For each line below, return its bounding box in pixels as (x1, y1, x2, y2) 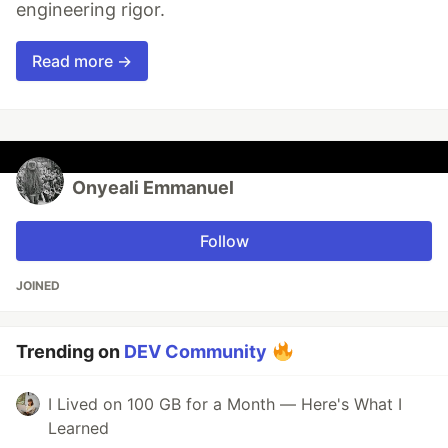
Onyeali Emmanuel (72, 176, 234, 198)
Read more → (32, 50, 132, 71)
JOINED (16, 277, 60, 293)
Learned (48, 417, 109, 438)
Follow (199, 230, 249, 251)
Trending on (16, 340, 124, 362)
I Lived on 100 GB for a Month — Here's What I (48, 393, 402, 414)
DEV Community (124, 340, 267, 362)
